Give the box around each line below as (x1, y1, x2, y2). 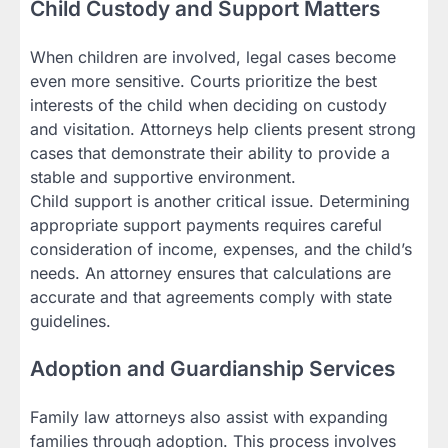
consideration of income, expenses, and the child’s (30, 238, 412, 259)
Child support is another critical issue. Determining (30, 190, 410, 211)
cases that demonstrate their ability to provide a (30, 142, 390, 163)
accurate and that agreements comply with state (30, 286, 392, 307)
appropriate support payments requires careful (30, 214, 382, 235)
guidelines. (30, 310, 111, 331)
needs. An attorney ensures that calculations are (30, 262, 391, 283)
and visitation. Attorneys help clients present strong (30, 118, 416, 139)
